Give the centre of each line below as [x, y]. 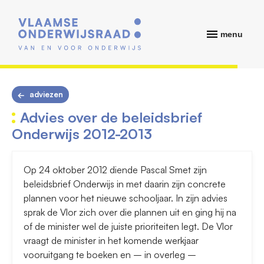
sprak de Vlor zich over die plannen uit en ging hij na [130, 212]
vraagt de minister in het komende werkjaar [111, 241]
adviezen [46, 95]
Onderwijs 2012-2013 [82, 134]
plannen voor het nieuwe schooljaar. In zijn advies [126, 198]
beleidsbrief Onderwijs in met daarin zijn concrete [125, 184]
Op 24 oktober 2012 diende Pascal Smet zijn [115, 170]
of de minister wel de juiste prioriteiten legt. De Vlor [128, 227]
